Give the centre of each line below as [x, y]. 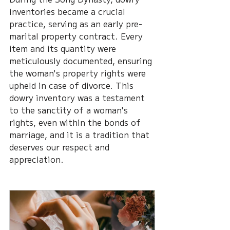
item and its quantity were [64, 49]
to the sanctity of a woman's [70, 110]
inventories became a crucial [69, 12]
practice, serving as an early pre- [76, 24]
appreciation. [36, 159]
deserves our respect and [61, 147]
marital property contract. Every [77, 36]
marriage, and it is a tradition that [81, 135]
